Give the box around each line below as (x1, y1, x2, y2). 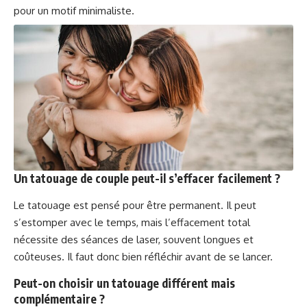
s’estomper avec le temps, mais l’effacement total (14, 215, 250, 229)
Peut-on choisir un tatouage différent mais (14, 275, 235, 291)
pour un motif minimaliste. (14, 4, 134, 18)
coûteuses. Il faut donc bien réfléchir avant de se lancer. (14, 249, 273, 263)
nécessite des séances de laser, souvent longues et (14, 232, 254, 246)
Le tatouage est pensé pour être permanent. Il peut (14, 198, 256, 212)
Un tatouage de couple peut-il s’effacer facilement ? (14, 170, 280, 186)
